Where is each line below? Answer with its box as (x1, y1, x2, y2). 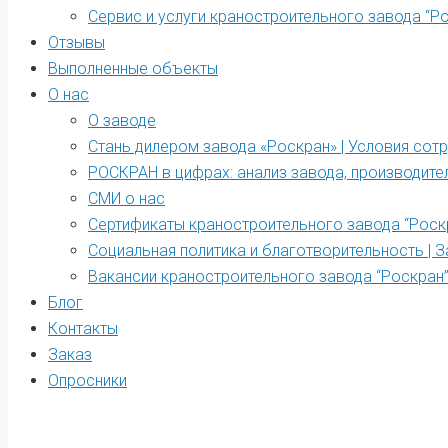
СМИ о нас (88, 189, 165, 208)
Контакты (48, 319, 118, 338)
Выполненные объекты (48, 59, 218, 78)
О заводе (88, 111, 156, 130)
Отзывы (48, 33, 105, 52)
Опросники (48, 371, 127, 390)
